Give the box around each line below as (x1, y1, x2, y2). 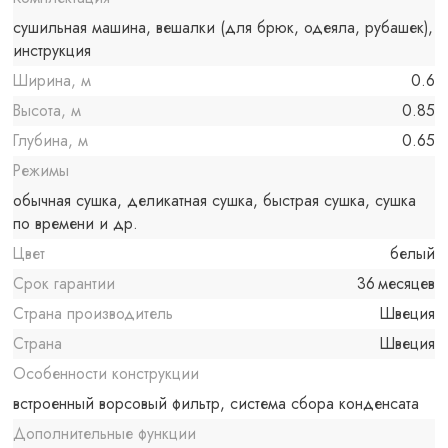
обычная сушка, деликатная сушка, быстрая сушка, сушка (13, 189, 417, 213)
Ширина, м (13, 69, 92, 93)
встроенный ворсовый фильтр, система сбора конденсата (13, 392, 420, 416)
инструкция (13, 39, 92, 63)
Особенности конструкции (13, 362, 200, 386)
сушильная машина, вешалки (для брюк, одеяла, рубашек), (13, 16, 434, 40)
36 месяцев (356, 272, 435, 296)
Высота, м (13, 99, 82, 123)
